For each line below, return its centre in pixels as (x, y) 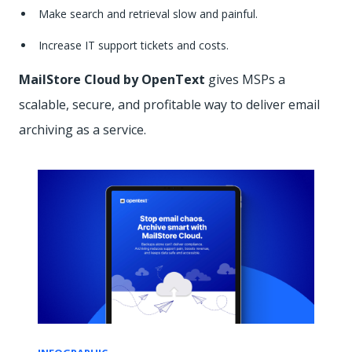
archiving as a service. (82, 130)
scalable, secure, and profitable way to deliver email (169, 105)
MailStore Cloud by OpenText (112, 80)
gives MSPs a (245, 80)
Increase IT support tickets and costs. (134, 46)
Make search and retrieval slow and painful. (148, 14)
